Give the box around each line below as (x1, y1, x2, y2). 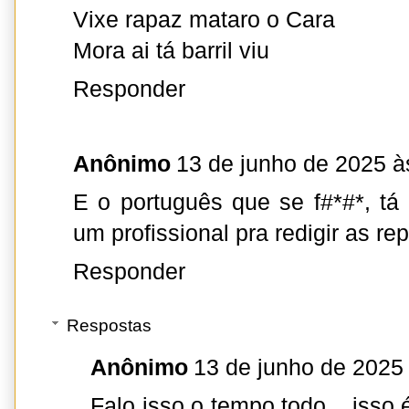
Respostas (67, 315, 152, 335)
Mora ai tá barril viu (73, 38, 269, 64)
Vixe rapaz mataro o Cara (73, 7, 335, 33)
